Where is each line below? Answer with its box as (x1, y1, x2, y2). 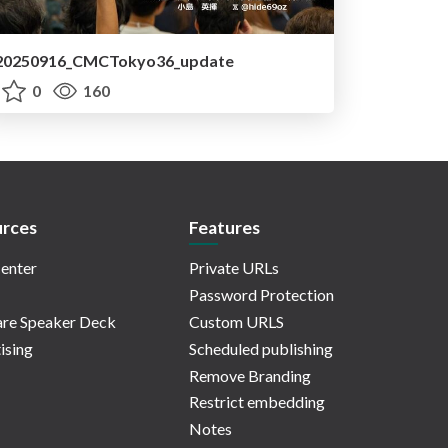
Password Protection (189, 285, 334, 305)
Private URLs (189, 258, 279, 278)
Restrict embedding (189, 392, 325, 412)
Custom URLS (189, 312, 284, 332)
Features (189, 217, 260, 239)
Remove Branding (189, 365, 311, 385)
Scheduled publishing (189, 338, 333, 358)
